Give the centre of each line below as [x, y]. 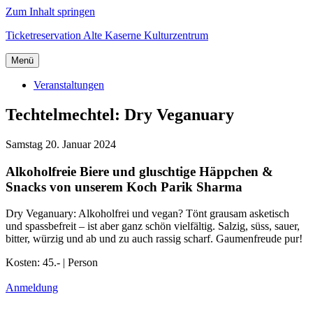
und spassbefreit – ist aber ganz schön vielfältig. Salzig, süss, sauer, [153, 226]
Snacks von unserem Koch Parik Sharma [124, 187]
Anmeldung [32, 288]
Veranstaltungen [69, 85]
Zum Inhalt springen [50, 12]
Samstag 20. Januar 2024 [61, 144]
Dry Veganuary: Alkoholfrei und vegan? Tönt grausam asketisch [147, 214]
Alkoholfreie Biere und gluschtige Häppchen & [139, 171]
